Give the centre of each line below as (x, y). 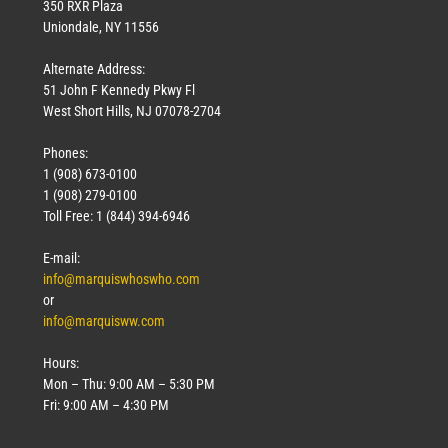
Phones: (65, 152)
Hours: (61, 362)
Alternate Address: (94, 68)
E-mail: (61, 257)
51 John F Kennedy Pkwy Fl (119, 89)
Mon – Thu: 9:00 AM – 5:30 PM (129, 383)
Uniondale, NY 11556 (101, 26)
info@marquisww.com (104, 320)
